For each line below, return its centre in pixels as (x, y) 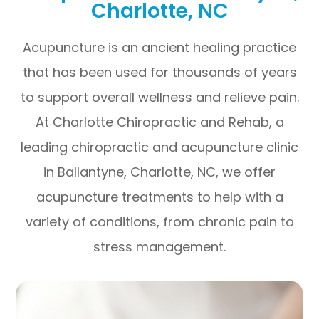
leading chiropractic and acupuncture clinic (159, 147)
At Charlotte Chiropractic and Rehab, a (159, 122)
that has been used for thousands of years (159, 72)
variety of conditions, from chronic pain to (159, 222)
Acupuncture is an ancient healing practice (159, 47)
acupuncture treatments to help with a (159, 197)
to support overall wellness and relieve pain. (159, 97)
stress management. (159, 247)
